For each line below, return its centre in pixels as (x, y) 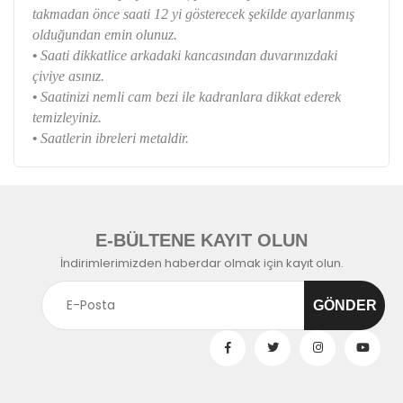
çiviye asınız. (70, 76)
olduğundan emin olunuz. (107, 35)
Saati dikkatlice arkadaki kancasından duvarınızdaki (189, 55)
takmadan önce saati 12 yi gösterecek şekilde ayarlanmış (193, 14)
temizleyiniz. (69, 117)
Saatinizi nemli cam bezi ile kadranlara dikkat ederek (191, 97)
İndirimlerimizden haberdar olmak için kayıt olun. (201, 263)
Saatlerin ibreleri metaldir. (116, 138)
